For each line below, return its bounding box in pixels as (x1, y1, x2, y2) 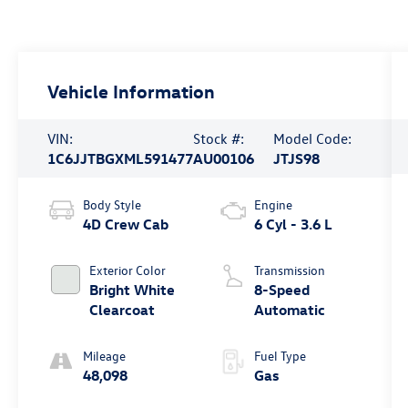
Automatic (253, 301, 325, 320)
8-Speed (253, 280, 310, 300)
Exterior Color (89, 261, 167, 280)
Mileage (83, 347, 127, 365)
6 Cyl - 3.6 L (253, 215, 332, 234)
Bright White (89, 280, 176, 300)
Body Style (83, 196, 142, 214)
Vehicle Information (47, 79, 216, 103)
